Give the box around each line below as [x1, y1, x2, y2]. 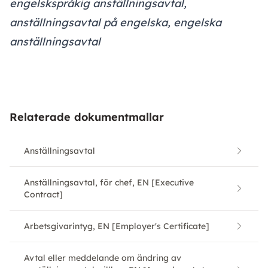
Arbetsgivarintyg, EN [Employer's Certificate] [24, 221, 209, 232]
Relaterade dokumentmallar [10, 110, 164, 124]
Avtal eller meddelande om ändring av [24, 252, 181, 264]
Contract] [24, 189, 63, 200]
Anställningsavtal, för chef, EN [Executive [24, 177, 194, 188]
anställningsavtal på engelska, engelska [10, 16, 221, 30]
